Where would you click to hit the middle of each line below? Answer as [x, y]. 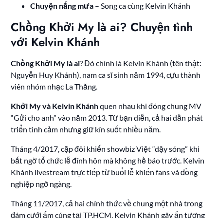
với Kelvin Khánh [55, 42]
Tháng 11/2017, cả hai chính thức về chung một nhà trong [107, 203]
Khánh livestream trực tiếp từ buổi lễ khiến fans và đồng [104, 172]
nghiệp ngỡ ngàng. [41, 183]
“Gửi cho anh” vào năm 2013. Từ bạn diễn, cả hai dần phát [107, 117]
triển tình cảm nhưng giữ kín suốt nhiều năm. [86, 129]
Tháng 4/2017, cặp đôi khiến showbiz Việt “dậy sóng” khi [105, 148]
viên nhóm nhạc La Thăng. [54, 86]
